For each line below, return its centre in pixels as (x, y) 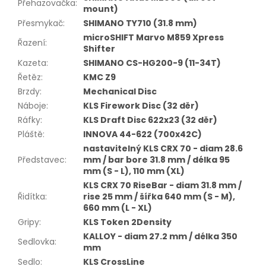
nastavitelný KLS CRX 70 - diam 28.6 (163, 148)
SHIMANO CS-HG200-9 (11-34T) (152, 63)
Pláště (30, 134)
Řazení (31, 42)
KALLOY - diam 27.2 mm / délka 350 (160, 236)
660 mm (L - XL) (118, 208)
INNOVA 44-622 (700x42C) (142, 134)
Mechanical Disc (120, 91)
